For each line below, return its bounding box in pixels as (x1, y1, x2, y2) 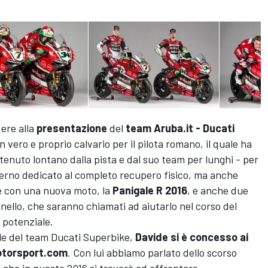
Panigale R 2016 (112, 184, 187, 197)
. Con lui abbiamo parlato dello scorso (68, 246, 237, 260)
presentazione (36, 121, 107, 135)
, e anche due (187, 184, 248, 197)
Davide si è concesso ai (133, 230, 248, 244)
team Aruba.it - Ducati (126, 121, 234, 135)
